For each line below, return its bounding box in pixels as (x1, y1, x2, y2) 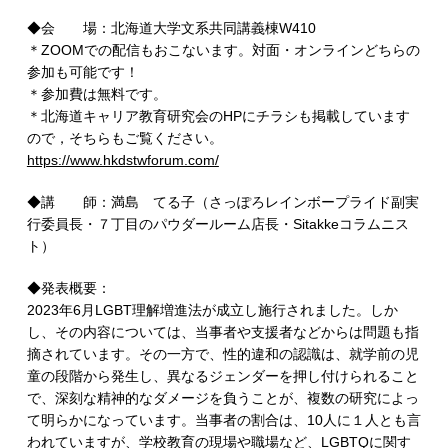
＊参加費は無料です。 (26, 86, 167, 102)
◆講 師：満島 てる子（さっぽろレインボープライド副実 (26, 194, 419, 210)
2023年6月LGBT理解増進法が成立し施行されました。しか (26, 302, 398, 318)
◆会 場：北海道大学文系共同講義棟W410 (26, 20, 316, 36)
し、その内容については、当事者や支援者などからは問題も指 (26, 324, 419, 340)
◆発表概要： (26, 280, 111, 296)
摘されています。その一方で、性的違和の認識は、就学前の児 (26, 346, 419, 362)
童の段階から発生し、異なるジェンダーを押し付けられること (26, 368, 419, 384)
